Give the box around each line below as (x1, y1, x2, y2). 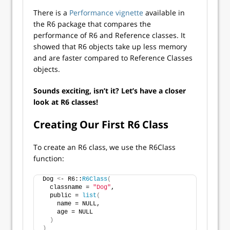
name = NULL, (43, 200, 100, 208)
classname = (43, 184, 93, 191)
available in (143, 8, 185, 18)
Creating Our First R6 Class (33, 118, 168, 132)
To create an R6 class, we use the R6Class (33, 142, 176, 152)
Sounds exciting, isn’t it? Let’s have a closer (33, 86, 186, 96)
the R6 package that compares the (33, 19, 151, 29)
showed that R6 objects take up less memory (33, 42, 187, 52)
